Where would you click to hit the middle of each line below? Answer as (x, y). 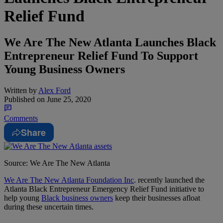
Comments (21, 118)
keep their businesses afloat (157, 198)
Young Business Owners (64, 69)
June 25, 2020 (68, 100)
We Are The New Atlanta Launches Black (110, 43)
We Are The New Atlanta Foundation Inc (69, 180)
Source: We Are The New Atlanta (57, 163)
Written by (20, 91)
